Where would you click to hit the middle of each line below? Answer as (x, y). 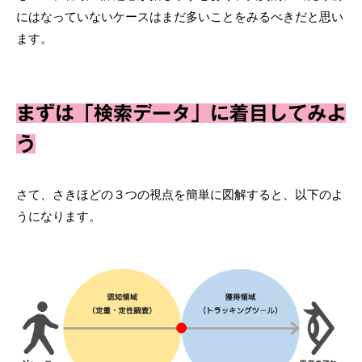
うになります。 (59, 217)
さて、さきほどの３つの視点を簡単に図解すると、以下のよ (180, 195)
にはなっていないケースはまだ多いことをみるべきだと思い (180, 17)
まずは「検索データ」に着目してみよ (181, 114)
